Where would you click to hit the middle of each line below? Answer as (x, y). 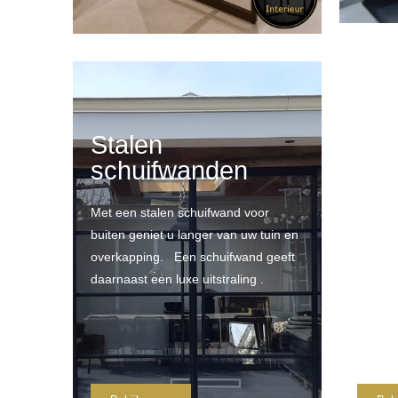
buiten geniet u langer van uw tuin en (195, 234)
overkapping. (132, 256)
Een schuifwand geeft (235, 256)
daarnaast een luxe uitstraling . (177, 279)
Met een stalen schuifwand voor (180, 212)
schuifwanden (169, 170)
